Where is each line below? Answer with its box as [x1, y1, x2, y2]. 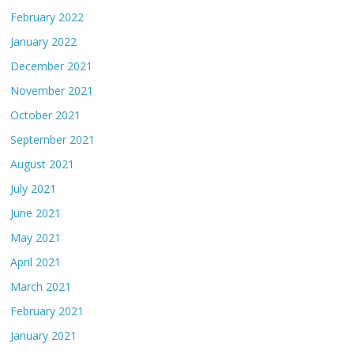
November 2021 [10, 83, 94, 99]
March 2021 [10, 279, 72, 295]
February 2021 [10, 303, 85, 319]
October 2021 [10, 107, 81, 123]
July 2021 [10, 181, 57, 197]
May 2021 [10, 230, 62, 246]
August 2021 [10, 156, 75, 172]
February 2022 [10, 9, 85, 25]
